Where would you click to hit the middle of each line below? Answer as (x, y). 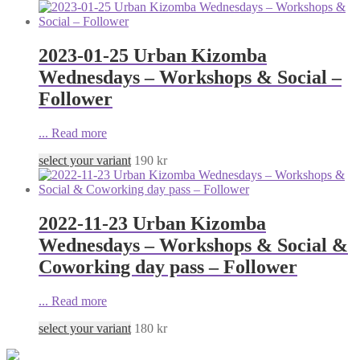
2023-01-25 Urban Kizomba (153, 55)
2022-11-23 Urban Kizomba (152, 223)
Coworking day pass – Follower (168, 266)
